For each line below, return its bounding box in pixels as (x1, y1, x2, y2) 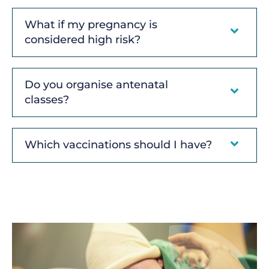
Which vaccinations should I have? (25, 138, 212, 152)
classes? (25, 92, 69, 106)
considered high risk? (25, 32, 141, 46)
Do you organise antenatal (25, 77, 168, 91)
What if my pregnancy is (25, 17, 157, 31)
